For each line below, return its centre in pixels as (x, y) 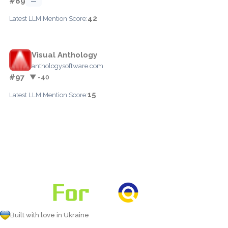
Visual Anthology (64, 55)
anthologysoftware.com (67, 66)
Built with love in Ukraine (50, 215)
